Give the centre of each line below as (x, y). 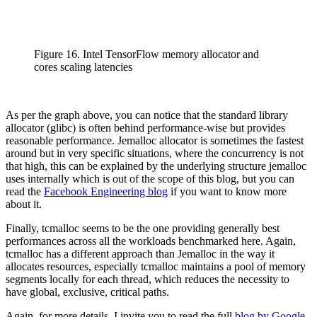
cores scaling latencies (83, 67)
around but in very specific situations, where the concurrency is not (155, 153)
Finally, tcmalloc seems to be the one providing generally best (143, 228)
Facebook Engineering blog (106, 191)
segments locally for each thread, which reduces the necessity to (148, 279)
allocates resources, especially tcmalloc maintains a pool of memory (156, 266)
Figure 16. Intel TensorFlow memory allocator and (146, 54)
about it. (24, 204)
